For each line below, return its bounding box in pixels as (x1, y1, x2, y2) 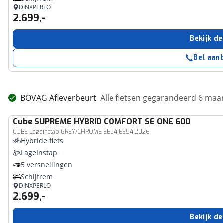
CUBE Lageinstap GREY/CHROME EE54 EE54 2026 (13, 128, 150, 136)
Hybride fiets (21, 136, 64, 145)
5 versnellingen (21, 160, 73, 169)
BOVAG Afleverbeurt (20, 92, 97, 103)
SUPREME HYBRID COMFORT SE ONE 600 (34, 116, 191, 127)
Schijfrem (21, 172, 53, 181)
